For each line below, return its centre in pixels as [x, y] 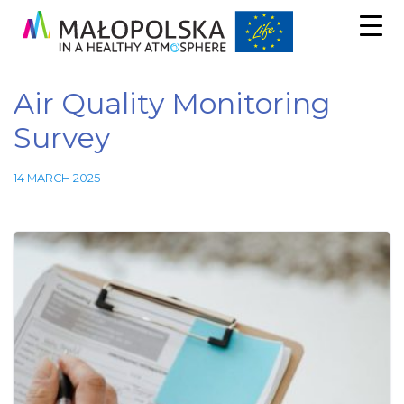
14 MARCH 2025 [57, 178]
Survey [62, 138]
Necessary [264, 381]
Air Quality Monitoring [172, 103]
